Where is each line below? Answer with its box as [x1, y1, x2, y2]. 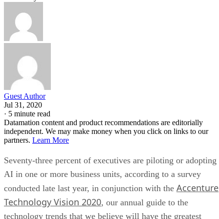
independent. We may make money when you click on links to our [4, 127, 208, 135]
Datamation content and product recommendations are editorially [4, 118, 203, 127]
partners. [4, 135, 32, 144]
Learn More [32, 135, 69, 144]
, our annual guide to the [101, 197, 188, 207]
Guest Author [4, 91, 45, 100]
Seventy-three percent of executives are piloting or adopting [4, 155, 217, 165]
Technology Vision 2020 [4, 196, 101, 208]
